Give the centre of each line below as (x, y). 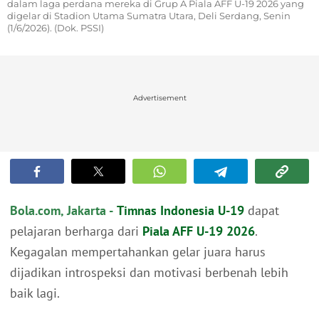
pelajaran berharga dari (76, 231)
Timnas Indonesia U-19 (181, 211)
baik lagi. (35, 293)
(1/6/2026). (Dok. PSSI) (56, 28)
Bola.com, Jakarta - (62, 211)
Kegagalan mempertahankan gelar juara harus (138, 252)
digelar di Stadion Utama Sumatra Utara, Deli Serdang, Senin (149, 16)
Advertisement (159, 98)
